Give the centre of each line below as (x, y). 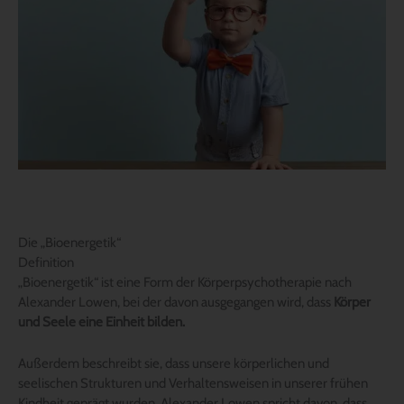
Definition (46, 262)
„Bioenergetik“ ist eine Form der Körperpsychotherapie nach (185, 282)
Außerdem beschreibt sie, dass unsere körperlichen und (174, 363)
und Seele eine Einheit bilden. (101, 321)
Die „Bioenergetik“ (69, 242)
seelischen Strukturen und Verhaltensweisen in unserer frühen (193, 383)
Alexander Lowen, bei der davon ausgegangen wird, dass (176, 302)
